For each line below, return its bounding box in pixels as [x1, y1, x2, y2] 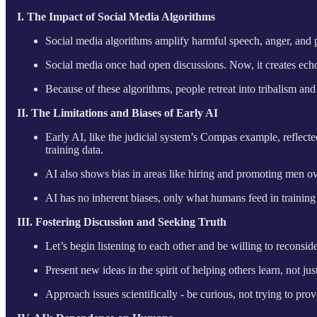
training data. [45, 143, 103, 156]
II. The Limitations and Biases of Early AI [16, 106, 218, 119]
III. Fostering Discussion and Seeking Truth [16, 215, 226, 228]
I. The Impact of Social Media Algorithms [16, 10, 215, 23]
